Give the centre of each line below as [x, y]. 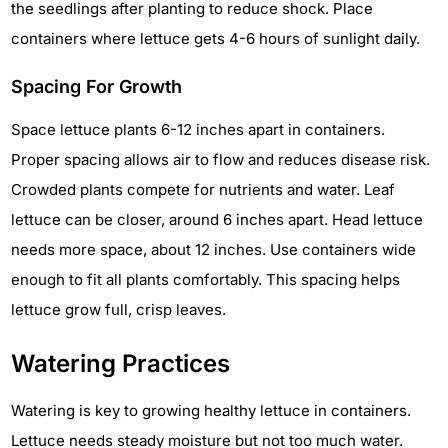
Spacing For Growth [96, 87]
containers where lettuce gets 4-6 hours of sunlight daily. [215, 39]
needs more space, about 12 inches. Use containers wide [213, 250]
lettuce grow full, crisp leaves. [118, 310]
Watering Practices [120, 364]
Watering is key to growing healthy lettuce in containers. [211, 411]
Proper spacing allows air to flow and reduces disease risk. [220, 160]
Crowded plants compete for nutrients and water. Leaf [203, 190]
